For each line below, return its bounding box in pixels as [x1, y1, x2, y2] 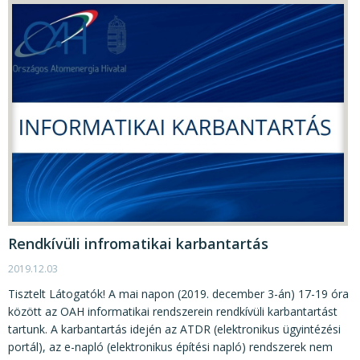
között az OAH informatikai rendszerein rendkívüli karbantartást [8, 304, 337, 320]
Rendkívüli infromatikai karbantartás [8, 234, 268, 254]
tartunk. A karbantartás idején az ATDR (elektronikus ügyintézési [8, 321, 341, 337]
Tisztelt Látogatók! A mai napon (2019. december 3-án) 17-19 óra [8, 286, 349, 302]
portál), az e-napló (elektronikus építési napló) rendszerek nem [8, 339, 333, 355]
